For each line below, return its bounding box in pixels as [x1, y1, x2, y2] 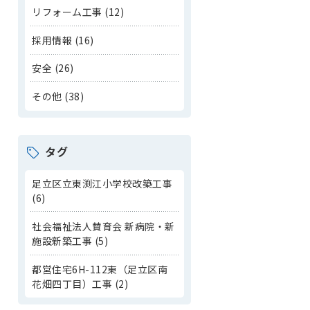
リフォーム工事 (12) [32, 5, 125, 19]
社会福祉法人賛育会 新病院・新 [32, 219, 175, 233]
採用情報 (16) [32, 33, 94, 47]
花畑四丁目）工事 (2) [32, 276, 129, 291]
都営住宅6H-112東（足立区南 [32, 262, 168, 276]
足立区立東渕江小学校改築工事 [32, 176, 173, 191]
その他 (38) [32, 89, 84, 103]
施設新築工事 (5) [32, 233, 109, 248]
